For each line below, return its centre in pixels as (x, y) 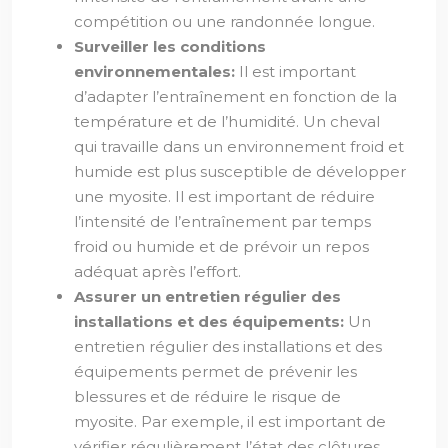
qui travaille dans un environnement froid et (239, 146)
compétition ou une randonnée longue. (224, 21)
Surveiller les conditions (170, 46)
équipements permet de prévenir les (215, 371)
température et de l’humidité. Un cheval (227, 121)
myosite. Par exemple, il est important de (230, 421)
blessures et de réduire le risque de (207, 396)
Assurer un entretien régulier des (207, 296)
